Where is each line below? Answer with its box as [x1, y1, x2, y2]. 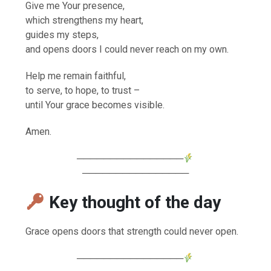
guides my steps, [25, 28, 99, 41]
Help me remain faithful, [25, 70, 126, 82]
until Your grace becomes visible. [25, 99, 165, 111]
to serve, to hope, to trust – [25, 84, 140, 96]
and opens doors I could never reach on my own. [25, 43, 229, 55]
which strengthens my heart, [25, 14, 144, 26]
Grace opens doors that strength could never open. [25, 225, 239, 237]
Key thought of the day [48, 192, 221, 212]
